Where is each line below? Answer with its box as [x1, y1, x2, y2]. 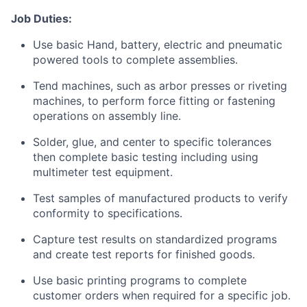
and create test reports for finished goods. [33, 247, 255, 262]
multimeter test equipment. [33, 165, 173, 180]
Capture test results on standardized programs [33, 232, 277, 247]
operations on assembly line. [33, 109, 181, 123]
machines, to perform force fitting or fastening [33, 94, 275, 108]
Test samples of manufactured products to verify [33, 191, 288, 206]
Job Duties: [11, 12, 72, 26]
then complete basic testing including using [33, 150, 258, 164]
